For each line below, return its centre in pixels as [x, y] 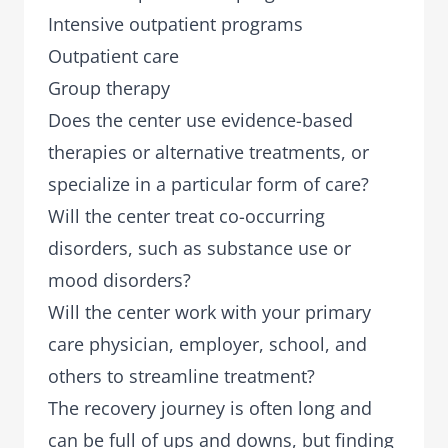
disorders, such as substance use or [199, 248]
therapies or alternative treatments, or [208, 152]
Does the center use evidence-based [200, 120]
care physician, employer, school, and [207, 344]
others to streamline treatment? [181, 376]
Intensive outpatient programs [175, 24]
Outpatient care [113, 56]
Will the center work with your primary [209, 312]
